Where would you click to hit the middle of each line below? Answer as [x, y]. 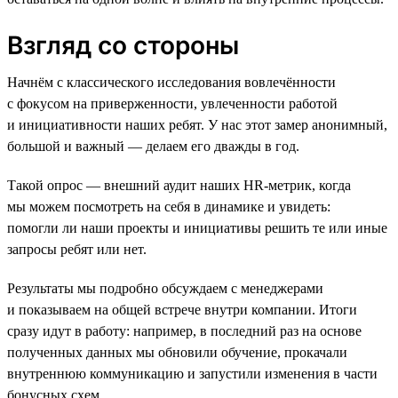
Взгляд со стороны [123, 45]
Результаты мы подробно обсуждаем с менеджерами [165, 288]
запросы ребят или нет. [77, 249]
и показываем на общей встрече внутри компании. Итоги [182, 309]
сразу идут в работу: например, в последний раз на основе [184, 330]
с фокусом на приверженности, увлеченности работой [172, 103]
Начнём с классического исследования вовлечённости [171, 82]
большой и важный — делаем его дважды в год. [153, 146]
